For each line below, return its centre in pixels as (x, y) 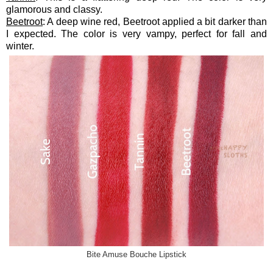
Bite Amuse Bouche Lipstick (136, 254)
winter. (20, 46)
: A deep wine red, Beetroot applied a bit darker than (155, 21)
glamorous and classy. (54, 9)
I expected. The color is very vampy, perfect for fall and (136, 34)
